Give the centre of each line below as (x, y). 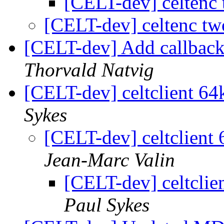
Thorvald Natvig (89, 70)
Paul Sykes (107, 205)
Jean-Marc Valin (109, 160)
